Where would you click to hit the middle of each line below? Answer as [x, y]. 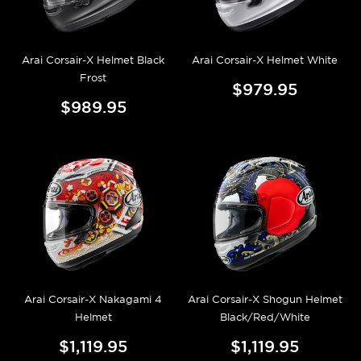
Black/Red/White [265, 317]
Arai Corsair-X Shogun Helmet [265, 299]
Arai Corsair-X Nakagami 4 [93, 299]
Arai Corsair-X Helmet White [265, 60]
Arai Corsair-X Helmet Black [93, 60]
